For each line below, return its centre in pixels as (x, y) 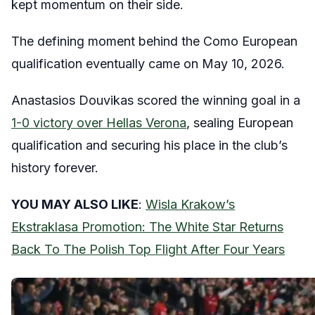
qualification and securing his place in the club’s (149, 145)
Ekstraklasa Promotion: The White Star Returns (147, 227)
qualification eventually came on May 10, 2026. (148, 64)
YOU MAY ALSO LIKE (75, 204)
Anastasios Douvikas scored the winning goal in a (156, 100)
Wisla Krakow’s (190, 204)
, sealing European (240, 123)
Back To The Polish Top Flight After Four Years (148, 249)
